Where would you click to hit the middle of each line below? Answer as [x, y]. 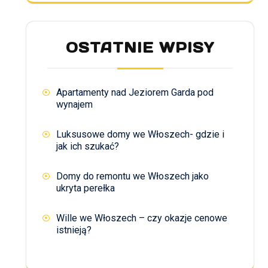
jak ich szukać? [88, 146]
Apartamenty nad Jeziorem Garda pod [135, 92]
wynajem [74, 104]
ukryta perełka [86, 188]
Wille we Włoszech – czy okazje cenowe [142, 218]
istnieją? [74, 230]
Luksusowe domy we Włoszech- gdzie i [140, 134]
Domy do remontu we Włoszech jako [133, 176]
